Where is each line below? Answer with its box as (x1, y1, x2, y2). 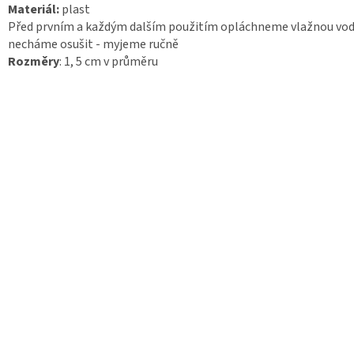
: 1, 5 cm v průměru (59, 52, 158, 70)
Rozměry (8, 52, 59, 70)
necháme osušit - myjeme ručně (8, 35, 179, 53)
